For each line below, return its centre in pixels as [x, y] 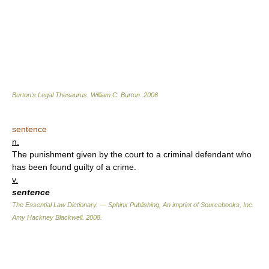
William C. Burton [115, 95]
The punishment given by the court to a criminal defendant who [132, 155]
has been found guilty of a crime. [74, 167]
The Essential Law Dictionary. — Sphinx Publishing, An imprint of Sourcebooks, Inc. [133, 205]
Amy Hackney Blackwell [47, 218]
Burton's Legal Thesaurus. [51, 95]
